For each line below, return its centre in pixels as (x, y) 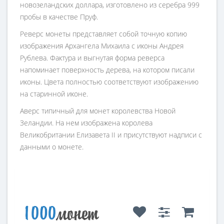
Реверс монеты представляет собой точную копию (103, 34)
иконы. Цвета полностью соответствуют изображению (109, 82)
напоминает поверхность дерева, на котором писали (107, 70)
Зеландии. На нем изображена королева (86, 123)
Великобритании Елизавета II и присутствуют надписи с (111, 135)
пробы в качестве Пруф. (59, 17)
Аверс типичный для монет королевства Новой (98, 111)
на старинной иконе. (54, 94)
